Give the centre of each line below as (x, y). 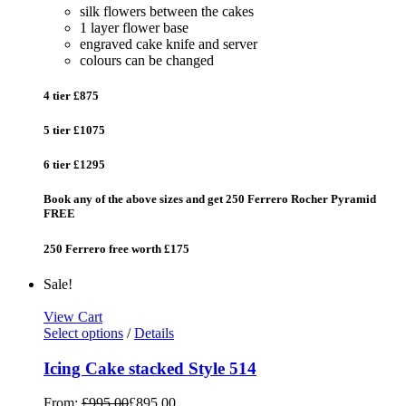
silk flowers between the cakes (167, 11)
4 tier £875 (71, 95)
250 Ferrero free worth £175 (116, 248)
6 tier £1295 (74, 165)
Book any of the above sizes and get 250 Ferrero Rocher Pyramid (210, 199)
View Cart (73, 316)
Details (154, 333)
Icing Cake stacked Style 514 (150, 368)
